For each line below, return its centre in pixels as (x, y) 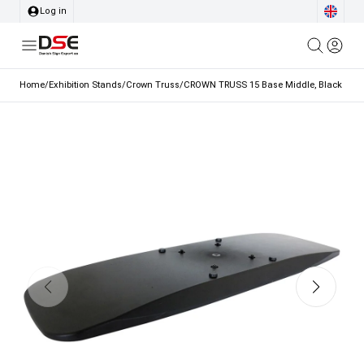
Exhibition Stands (85, 85)
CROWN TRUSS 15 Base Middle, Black (263, 85)
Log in (53, 11)
